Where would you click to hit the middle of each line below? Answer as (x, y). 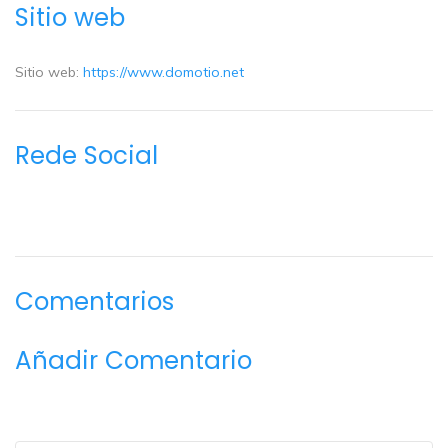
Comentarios (94, 301)
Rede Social (86, 155)
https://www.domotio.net (163, 72)
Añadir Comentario (133, 360)
